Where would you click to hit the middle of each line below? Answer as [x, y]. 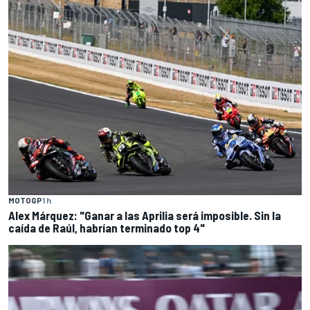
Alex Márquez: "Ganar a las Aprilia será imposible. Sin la [145, 215]
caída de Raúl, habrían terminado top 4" [107, 227]
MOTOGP [25, 200]
